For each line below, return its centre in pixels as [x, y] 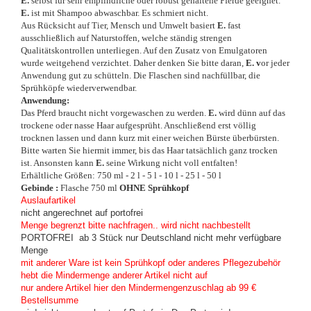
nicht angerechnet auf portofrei [82, 212]
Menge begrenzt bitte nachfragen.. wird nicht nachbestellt [136, 225]
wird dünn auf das [251, 112]
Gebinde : [41, 187]
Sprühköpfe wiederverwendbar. [79, 87]
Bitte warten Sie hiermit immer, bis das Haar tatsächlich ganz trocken [149, 150]
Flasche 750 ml [90, 187]
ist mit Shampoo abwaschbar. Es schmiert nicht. [119, 12]
